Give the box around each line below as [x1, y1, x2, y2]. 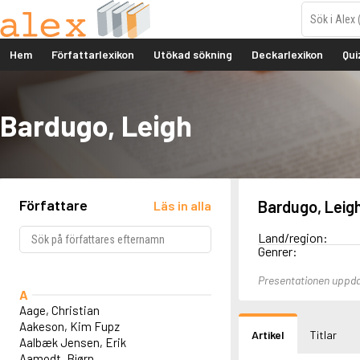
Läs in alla [153, 198, 211, 214]
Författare [19, 196, 88, 215]
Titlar [309, 328, 337, 342]
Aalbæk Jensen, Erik [19, 335, 126, 350]
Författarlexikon [51, 47, 134, 61]
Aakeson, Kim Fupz [19, 319, 120, 334]
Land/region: [257, 230, 328, 246]
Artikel [251, 328, 284, 342]
